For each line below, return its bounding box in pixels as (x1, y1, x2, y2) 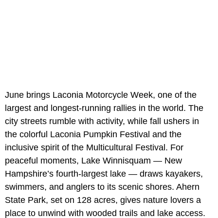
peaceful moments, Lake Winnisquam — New (5, 156, 182, 166)
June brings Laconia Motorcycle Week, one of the (5, 90, 197, 100)
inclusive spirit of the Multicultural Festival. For (5, 143, 183, 153)
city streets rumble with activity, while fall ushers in (5, 116, 199, 127)
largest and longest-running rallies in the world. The (5, 103, 203, 113)
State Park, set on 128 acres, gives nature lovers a (5, 195, 201, 205)
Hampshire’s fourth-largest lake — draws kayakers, (5, 169, 203, 179)
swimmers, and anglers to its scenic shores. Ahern (5, 182, 200, 192)
